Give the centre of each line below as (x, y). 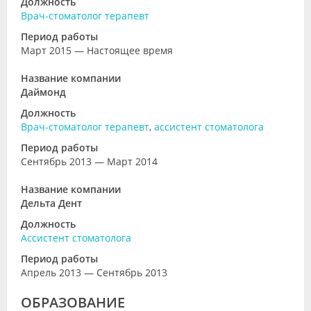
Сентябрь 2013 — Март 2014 (89, 161)
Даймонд (43, 92)
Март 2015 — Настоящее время (97, 50)
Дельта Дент (51, 203)
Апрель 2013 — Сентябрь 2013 (94, 272)
